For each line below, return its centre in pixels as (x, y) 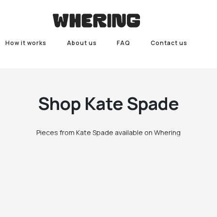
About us (82, 43)
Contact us (169, 43)
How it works (26, 43)
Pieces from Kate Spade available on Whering (108, 132)
